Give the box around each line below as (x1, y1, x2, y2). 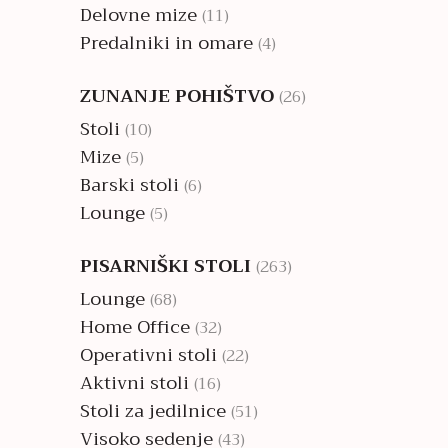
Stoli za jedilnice (80, 395, 226, 427)
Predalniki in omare (80, 27, 253, 59)
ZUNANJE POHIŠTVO (80, 80, 274, 112)
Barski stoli (80, 169, 179, 201)
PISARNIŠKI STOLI (80, 250, 251, 282)
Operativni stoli (80, 339, 217, 371)
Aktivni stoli (80, 367, 189, 399)
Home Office (80, 311, 190, 343)
